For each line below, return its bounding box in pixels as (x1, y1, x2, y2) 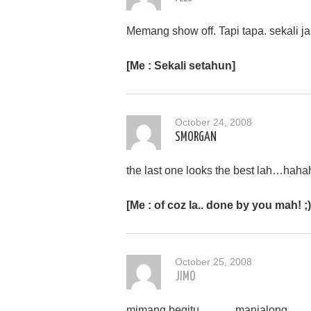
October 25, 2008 (175, 256, 252, 267)
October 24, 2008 (175, 117, 252, 128)
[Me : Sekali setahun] (126, 60, 235, 72)
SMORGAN (175, 131, 217, 144)
